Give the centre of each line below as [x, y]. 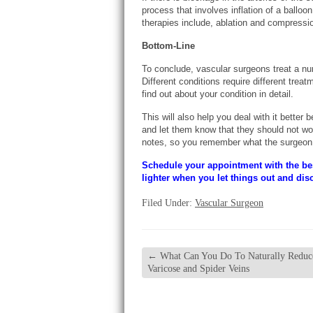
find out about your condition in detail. [218, 94]
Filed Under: [168, 203]
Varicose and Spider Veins [198, 269]
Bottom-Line [168, 46]
